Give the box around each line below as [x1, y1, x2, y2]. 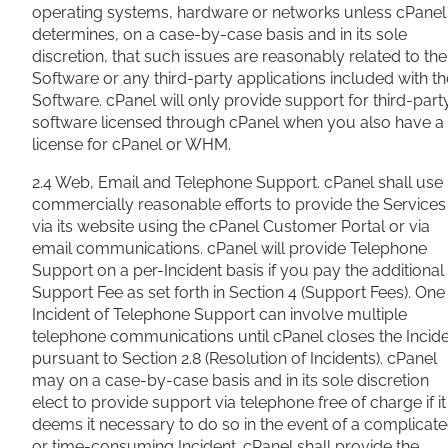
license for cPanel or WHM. [32, 135, 231, 155]
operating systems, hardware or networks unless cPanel [32, 3, 446, 23]
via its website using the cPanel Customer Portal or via [32, 217, 430, 237]
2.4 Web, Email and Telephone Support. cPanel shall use [32, 173, 443, 193]
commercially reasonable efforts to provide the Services [32, 195, 446, 215]
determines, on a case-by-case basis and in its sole [32, 25, 407, 45]
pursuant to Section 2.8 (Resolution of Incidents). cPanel [32, 349, 437, 369]
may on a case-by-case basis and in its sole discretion [32, 371, 429, 391]
